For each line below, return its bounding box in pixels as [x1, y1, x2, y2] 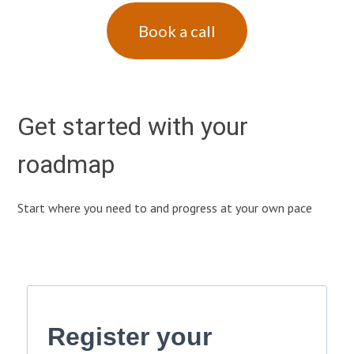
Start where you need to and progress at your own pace [17, 200, 313, 216]
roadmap [17, 149, 115, 179]
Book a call [138, 21, 216, 41]
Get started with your [17, 111, 249, 141]
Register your [47, 322, 213, 352]
